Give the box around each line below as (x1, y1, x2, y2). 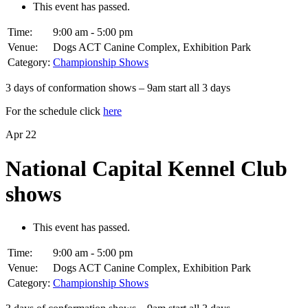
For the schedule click (5, 105, 103, 118)
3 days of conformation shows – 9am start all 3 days (5, 82, 230, 94)
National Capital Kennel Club (5, 155, 287, 181)
